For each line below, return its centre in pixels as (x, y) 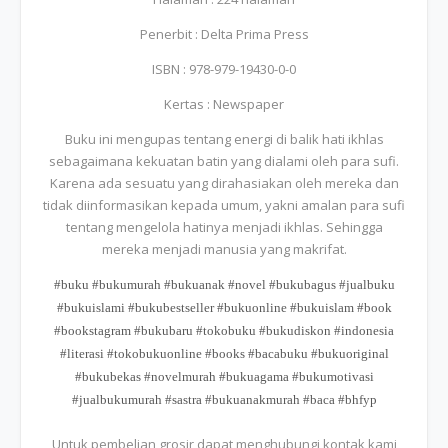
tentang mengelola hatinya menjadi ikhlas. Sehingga (224, 227)
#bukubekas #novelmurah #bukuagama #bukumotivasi (224, 376)
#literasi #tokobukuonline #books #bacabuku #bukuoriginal (224, 353)
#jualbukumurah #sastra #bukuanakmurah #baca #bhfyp (224, 399)
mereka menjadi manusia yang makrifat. (224, 249)
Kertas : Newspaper (224, 104)
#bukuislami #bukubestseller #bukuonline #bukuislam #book (224, 307)
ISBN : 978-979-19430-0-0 (224, 69)
